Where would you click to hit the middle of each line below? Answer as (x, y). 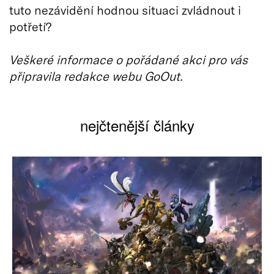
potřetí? (30, 26)
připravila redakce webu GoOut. (96, 76)
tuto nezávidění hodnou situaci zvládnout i (125, 9)
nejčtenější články (137, 125)
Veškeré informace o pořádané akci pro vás (128, 59)
